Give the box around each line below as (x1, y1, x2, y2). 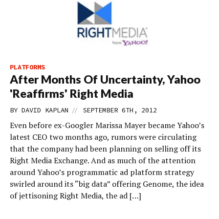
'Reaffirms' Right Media (10, 87, 133, 100)
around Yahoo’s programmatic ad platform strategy (10, 167, 194, 177)
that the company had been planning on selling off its (10, 143, 201, 154)
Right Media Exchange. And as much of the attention (10, 155, 196, 166)
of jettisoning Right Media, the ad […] (10, 190, 141, 201)
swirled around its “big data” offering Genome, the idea (10, 178, 204, 189)
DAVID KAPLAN (22, 106, 68, 114)
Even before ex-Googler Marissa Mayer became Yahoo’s (10, 120, 204, 131)
